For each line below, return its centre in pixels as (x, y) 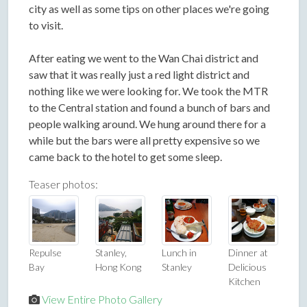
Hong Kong (118, 267)
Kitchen (244, 282)
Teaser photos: (63, 184)
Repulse (45, 253)
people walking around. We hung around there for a (147, 124)
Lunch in (179, 253)
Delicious (247, 267)
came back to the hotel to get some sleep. (125, 157)
